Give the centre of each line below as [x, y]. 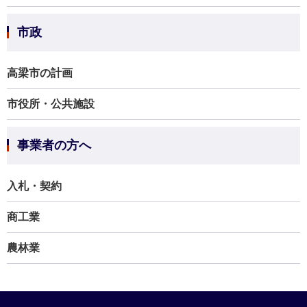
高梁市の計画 [40, 73]
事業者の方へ [54, 145]
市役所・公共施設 [51, 104]
